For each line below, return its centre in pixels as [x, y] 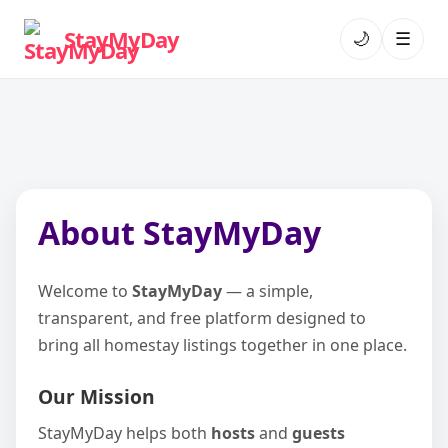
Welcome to [85, 291]
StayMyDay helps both [124, 433]
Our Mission [96, 396]
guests [318, 433]
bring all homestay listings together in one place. [222, 345]
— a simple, [267, 291]
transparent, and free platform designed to [202, 318]
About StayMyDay [179, 232]
